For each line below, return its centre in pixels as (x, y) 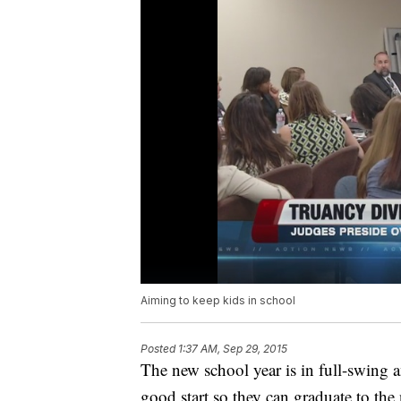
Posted (159, 349)
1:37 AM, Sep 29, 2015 (233, 349)
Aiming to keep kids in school (218, 301)
